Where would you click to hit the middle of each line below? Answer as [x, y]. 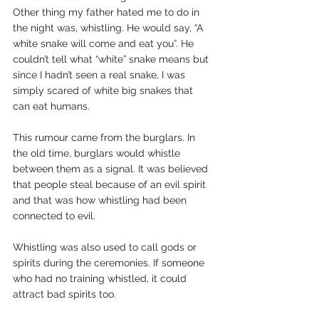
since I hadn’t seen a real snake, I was [100, 75]
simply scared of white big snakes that [104, 90]
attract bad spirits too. [67, 294]
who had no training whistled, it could [101, 278]
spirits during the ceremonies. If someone [110, 263]
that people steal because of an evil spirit [111, 184]
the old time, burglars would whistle [98, 153]
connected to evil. [57, 216]
